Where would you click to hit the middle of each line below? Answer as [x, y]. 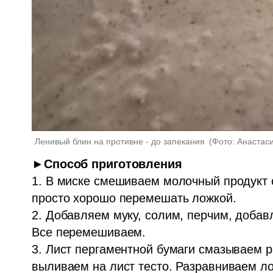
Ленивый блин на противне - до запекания [121, 142]
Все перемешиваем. [89, 232]
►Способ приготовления [107, 164]
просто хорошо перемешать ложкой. [134, 198]
